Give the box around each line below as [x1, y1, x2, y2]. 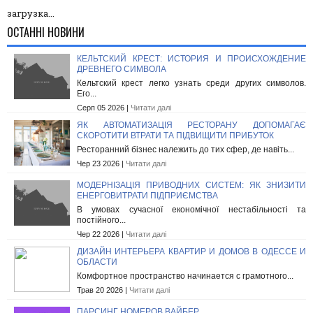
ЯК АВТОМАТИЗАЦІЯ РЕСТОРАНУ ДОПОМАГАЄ [77, 119, 306, 130]
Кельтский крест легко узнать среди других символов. [77, 78, 306, 88]
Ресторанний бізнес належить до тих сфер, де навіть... [77, 144, 294, 154]
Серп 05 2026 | [77, 103, 131, 112]
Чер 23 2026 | [77, 159, 126, 168]
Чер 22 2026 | [77, 229, 126, 238]
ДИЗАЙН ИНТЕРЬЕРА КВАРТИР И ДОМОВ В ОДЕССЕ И [77, 246, 306, 256]
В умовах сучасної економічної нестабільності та [77, 204, 306, 214]
